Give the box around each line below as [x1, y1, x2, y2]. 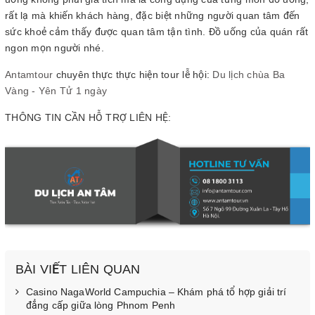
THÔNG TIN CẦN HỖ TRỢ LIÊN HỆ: [5, 112, 172, 124]
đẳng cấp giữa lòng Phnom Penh [26, 300, 176, 311]
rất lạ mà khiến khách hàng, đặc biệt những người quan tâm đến [5, 10, 300, 22]
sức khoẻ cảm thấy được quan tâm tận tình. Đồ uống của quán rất [5, 26, 309, 38]
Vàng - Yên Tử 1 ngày [5, 85, 107, 97]
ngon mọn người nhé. [5, 42, 104, 54]
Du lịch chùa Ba [212, 69, 285, 81]
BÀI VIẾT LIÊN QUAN [15, 262, 141, 277]
